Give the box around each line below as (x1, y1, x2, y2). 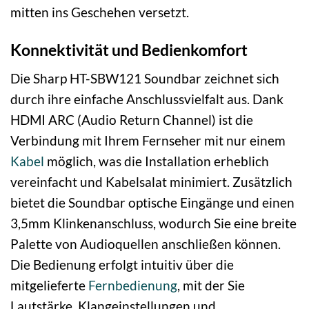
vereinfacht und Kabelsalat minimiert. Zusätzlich (10, 173, 292, 190)
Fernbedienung (88, 277, 177, 293)
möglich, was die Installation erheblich (44, 152, 269, 169)
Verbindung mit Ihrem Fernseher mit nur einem (10, 132, 286, 148)
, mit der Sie (177, 277, 245, 293)
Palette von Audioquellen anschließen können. (10, 235, 281, 252)
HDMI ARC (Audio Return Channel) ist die (10, 111, 253, 128)
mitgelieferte (10, 277, 88, 293)
